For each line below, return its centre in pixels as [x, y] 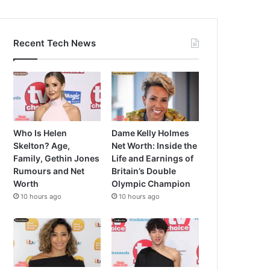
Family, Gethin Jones [57, 158]
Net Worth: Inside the [155, 145]
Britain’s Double [144, 171]
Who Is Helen [40, 133]
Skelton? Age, [42, 145]
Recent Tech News [55, 43]
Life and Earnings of [153, 158]
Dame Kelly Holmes [151, 133]
